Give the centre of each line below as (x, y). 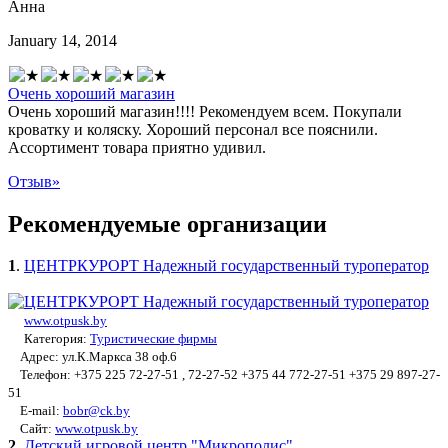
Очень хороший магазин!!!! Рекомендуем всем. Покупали (205, 111)
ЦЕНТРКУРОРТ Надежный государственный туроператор (226, 266)
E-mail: (35, 411)
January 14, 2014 (62, 40)
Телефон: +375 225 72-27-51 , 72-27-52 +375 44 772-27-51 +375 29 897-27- (224, 375)
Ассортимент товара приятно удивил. (137, 147)
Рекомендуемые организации (167, 223)
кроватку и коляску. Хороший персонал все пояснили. (193, 129)
